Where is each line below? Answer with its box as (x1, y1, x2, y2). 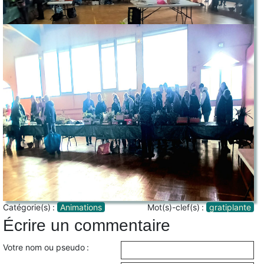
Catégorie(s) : (3, 202, 57, 212)
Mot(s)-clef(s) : (147, 202, 206, 212)
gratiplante (209, 202, 251, 212)
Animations (60, 202, 102, 212)
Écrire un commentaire (3, 216, 170, 235)
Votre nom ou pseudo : (3, 242, 89, 252)
